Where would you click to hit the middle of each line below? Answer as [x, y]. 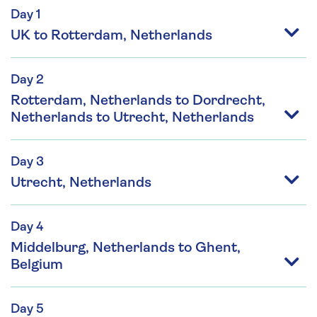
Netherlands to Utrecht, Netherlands [132, 118]
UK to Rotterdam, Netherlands [111, 36]
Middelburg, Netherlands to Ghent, [126, 248]
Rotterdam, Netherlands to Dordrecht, [138, 101]
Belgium [37, 265]
